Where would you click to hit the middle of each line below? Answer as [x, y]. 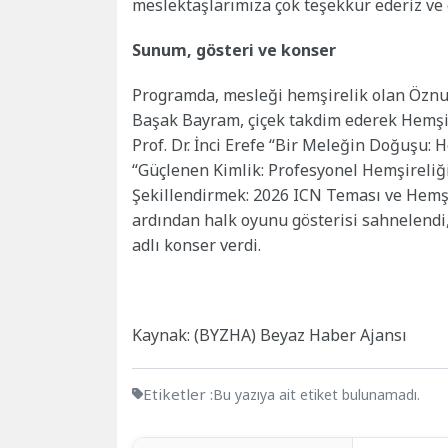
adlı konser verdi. [196, 245]
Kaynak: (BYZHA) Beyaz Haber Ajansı [269, 335]
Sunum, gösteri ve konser [234, 50]
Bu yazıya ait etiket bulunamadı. [316, 395]
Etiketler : [178, 394]
